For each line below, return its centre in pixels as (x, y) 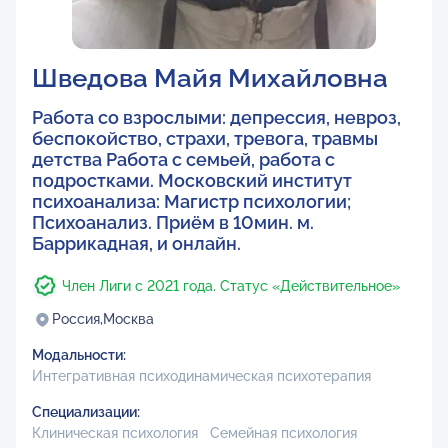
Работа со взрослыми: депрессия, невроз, (216, 117)
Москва (128, 319)
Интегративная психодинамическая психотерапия (201, 376)
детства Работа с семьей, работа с (183, 159)
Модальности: (79, 355)
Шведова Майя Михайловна (210, 78)
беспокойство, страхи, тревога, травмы (205, 138)
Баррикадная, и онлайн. (136, 243)
